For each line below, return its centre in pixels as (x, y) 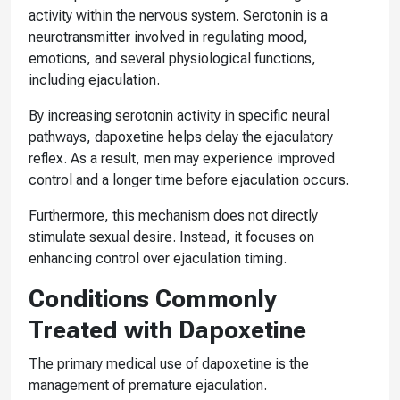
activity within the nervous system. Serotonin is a (178, 15)
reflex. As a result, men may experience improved (182, 158)
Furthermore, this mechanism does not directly (173, 215)
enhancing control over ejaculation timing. (158, 258)
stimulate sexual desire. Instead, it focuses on (171, 237)
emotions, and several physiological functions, (172, 58)
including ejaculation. (94, 79)
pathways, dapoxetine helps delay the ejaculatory (181, 137)
